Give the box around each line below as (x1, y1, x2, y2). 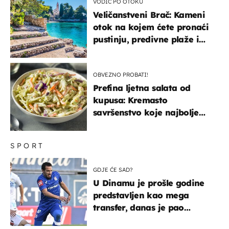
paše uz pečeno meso (93, 119, 182, 130)
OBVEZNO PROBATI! (93, 71, 148, 78)
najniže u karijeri (93, 214, 166, 225)
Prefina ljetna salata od (93, 82, 191, 93)
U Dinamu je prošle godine (93, 177, 204, 188)
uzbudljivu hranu (93, 46, 165, 57)
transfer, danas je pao (93, 202, 184, 213)
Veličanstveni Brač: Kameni (93, 9, 205, 20)
